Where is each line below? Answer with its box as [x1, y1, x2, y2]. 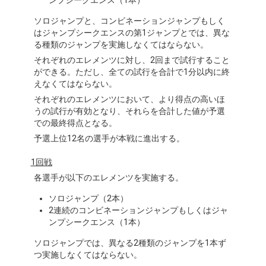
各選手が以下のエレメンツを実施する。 [33, 173, 183, 182]
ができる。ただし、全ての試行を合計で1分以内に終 [33, 67, 230, 77]
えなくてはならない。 [33, 79, 117, 88]
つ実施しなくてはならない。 [33, 250, 142, 259]
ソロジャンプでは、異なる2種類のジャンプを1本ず [33, 238, 226, 248]
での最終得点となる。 [33, 118, 117, 128]
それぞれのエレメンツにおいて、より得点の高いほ [33, 94, 225, 104]
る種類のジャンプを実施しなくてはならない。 [33, 40, 208, 49]
